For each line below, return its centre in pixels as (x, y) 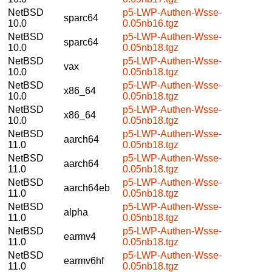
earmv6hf (84, 260)
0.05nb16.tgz (151, 23)
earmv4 (80, 236)
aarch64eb (87, 188)
